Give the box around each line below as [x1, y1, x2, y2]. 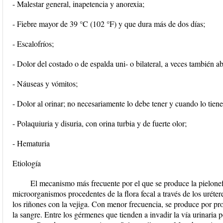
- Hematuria [12, 138, 50, 148]
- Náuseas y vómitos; [12, 78, 78, 89]
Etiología [12, 158, 41, 168]
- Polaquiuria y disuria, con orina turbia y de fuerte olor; [12, 118, 187, 128]
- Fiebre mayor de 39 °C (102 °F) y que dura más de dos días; [12, 18, 205, 29]
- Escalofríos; [12, 38, 54, 49]
